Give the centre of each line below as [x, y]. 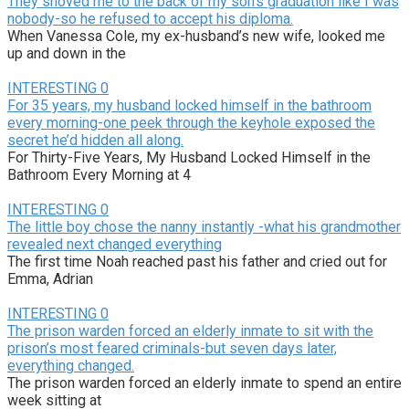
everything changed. [71, 365]
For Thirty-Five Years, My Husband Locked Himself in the [189, 157]
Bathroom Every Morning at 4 [99, 174]
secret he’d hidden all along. [95, 140]
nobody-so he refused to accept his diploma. [150, 18]
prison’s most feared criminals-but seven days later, [172, 348]
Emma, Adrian [50, 278]
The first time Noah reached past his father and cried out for [197, 261]
